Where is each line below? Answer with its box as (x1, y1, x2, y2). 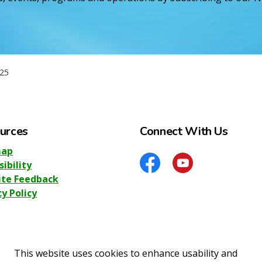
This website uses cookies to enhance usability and (14, 247, 237, 260)
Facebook (139, 166, 184, 179)
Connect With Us (140, 123, 228, 139)
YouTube (172, 166, 213, 179)
